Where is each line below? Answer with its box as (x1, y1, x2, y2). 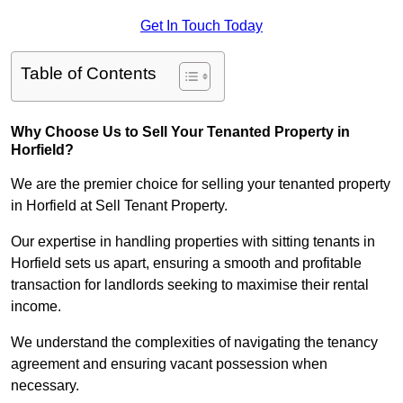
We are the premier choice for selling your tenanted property (11, 176, 390, 193)
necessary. (11, 378, 83, 394)
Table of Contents (21, 64, 157, 84)
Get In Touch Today (140, 18, 263, 34)
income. (11, 299, 61, 315)
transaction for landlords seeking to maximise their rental (11, 277, 369, 293)
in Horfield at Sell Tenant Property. (11, 198, 228, 214)
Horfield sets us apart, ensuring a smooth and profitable (11, 255, 362, 272)
